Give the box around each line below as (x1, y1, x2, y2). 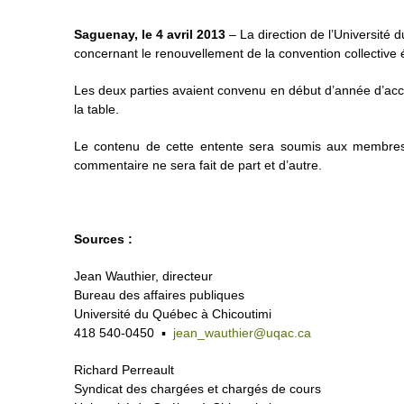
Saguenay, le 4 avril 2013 (74, 26, 229, 41)
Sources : (74, 231, 133, 246)
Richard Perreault (74, 362, 174, 377)
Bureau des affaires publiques (74, 287, 244, 302)
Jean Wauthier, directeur (74, 268, 213, 283)
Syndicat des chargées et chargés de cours (74, 381, 321, 396)
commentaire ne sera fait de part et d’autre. (74, 157, 322, 172)
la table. (74, 101, 119, 116)
